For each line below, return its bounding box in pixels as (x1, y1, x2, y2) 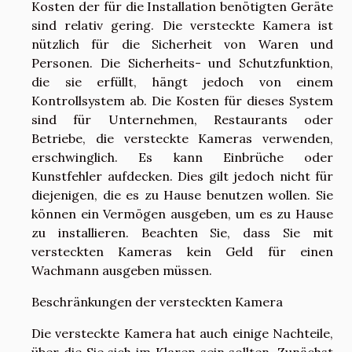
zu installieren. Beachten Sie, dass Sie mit (31, 225, 333, 241)
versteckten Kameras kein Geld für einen (31, 244, 333, 260)
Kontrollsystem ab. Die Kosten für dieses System (31, 93, 333, 109)
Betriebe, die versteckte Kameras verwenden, (31, 130, 333, 147)
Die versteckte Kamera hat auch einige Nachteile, (31, 325, 333, 342)
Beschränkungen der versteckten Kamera (31, 294, 283, 310)
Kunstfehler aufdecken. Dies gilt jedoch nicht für (31, 168, 333, 185)
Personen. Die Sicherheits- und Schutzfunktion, (31, 55, 333, 71)
